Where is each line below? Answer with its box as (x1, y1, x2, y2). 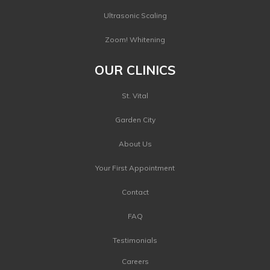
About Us (118, 139, 152, 148)
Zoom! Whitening (105, 34, 165, 44)
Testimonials (113, 235, 157, 245)
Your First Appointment (95, 163, 175, 172)
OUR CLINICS (94, 61, 176, 78)
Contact (121, 187, 149, 196)
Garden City (115, 115, 155, 124)
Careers (121, 256, 149, 266)
